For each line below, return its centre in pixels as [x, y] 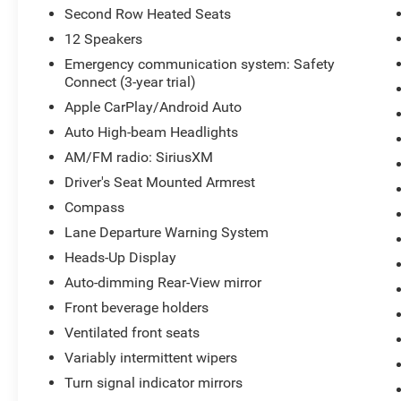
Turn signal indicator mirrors [154, 382]
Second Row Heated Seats [148, 13]
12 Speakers [104, 38]
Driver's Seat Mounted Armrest [160, 182]
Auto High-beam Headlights [152, 132]
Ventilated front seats [132, 332]
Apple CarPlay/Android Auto [154, 107]
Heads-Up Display [121, 257]
